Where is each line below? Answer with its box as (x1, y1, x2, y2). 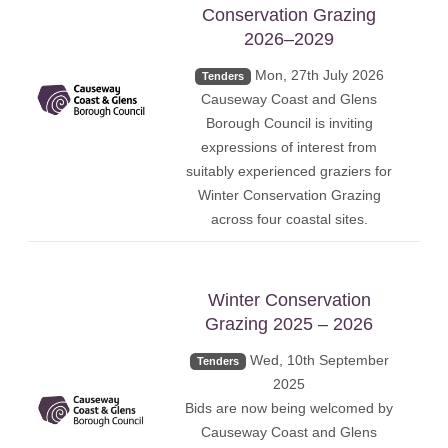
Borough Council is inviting (205, 114, 373, 131)
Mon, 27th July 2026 (254, 66, 384, 83)
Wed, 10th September (249, 352, 389, 368)
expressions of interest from (201, 138, 378, 155)
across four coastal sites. (210, 210, 368, 227)
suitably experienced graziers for (186, 162, 393, 179)
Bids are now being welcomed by (185, 400, 394, 416)
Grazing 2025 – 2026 (205, 313, 374, 334)
